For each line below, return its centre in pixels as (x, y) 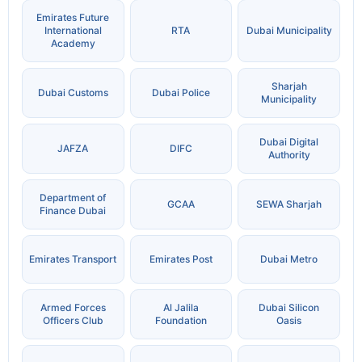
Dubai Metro (289, 259)
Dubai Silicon (289, 308)
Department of (73, 198)
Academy (73, 44)
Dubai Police (181, 93)
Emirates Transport (73, 259)
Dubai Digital (289, 142)
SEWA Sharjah (289, 204)
